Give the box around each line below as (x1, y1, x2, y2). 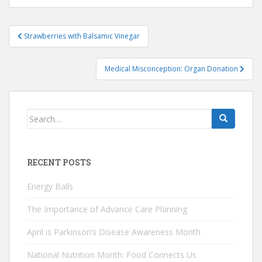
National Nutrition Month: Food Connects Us (27, 249, 196, 261)
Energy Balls (27, 181, 73, 192)
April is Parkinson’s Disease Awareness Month (27, 226, 201, 238)
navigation (8, 38, 86, 57)
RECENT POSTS (27, 157, 91, 168)
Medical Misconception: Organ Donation (105, 64, 240, 74)
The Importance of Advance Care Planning (27, 204, 187, 215)
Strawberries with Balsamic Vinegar (24, 31, 140, 42)
